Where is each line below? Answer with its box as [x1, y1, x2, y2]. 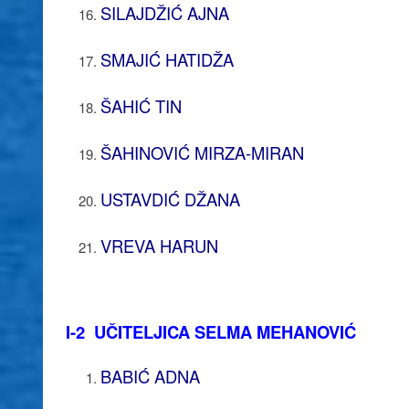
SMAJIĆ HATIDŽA [100, 47, 234, 71]
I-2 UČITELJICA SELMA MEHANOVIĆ [66, 319, 356, 344]
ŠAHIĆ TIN [100, 93, 182, 118]
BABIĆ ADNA [100, 363, 200, 388]
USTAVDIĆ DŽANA [100, 186, 240, 211]
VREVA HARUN [100, 233, 218, 257]
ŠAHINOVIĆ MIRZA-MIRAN [100, 140, 304, 164]
